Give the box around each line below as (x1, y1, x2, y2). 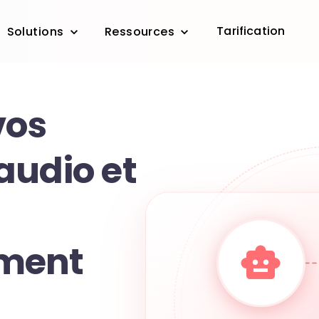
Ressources (104, 23, 175, 41)
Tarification (216, 23, 286, 39)
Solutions (6, 23, 64, 41)
